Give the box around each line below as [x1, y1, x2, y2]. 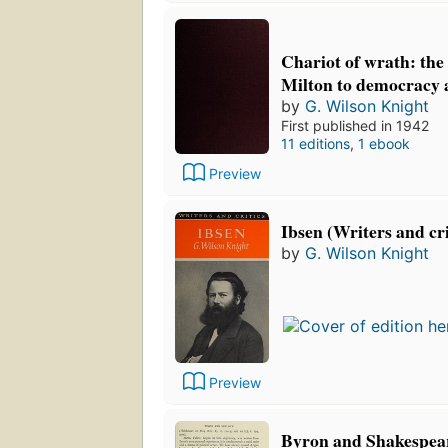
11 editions [281, 134, 350, 152]
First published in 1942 [281, 116, 429, 134]
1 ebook [358, 134, 410, 152]
